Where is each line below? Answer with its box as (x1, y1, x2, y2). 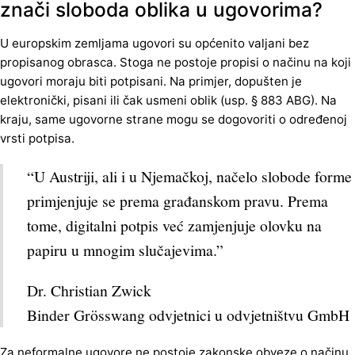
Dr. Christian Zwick (27, 279, 151, 301)
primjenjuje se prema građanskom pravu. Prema (27, 190, 328, 212)
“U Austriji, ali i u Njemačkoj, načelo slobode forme (27, 166, 352, 188)
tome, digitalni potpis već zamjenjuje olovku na (27, 215, 322, 237)
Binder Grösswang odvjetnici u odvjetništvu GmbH (27, 303, 349, 326)
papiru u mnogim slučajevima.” (27, 239, 223, 261)
